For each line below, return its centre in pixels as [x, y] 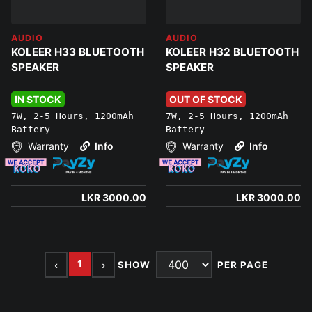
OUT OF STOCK [206, 100]
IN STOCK [38, 100]
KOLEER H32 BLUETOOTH [232, 52]
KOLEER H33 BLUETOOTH [78, 52]
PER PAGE [242, 264]
